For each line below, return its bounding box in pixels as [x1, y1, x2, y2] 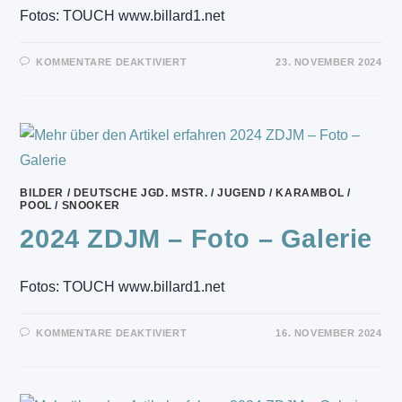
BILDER [20, 187, 65, 199]
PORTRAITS [186, 147, 263, 162]
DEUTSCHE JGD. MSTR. [73, 187, 208, 199]
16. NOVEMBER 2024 [275, 328, 382, 338]
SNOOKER [61, 199, 120, 212]
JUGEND [217, 187, 267, 199]
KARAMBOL [275, 187, 345, 199]
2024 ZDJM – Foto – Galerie [20, 224, 373, 253]
